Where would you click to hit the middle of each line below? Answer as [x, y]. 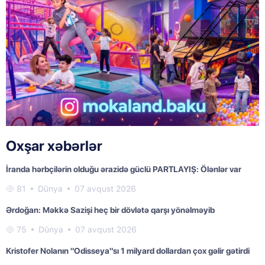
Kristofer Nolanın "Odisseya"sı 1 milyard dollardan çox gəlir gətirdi [128, 251]
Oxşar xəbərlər [54, 146]
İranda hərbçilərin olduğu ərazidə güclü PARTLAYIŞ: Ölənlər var [124, 169]
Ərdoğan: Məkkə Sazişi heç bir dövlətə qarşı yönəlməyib [110, 210]
